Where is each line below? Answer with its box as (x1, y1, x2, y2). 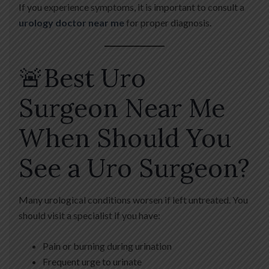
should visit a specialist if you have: (19, 210, 160, 222)
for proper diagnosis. (124, 17, 211, 29)
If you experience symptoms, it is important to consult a (19, 1, 244, 13)
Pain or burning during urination (43, 240, 172, 252)
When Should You (19, 122, 231, 155)
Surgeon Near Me (19, 92, 225, 125)
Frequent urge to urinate (43, 256, 142, 268)
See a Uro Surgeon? (19, 152, 250, 185)
